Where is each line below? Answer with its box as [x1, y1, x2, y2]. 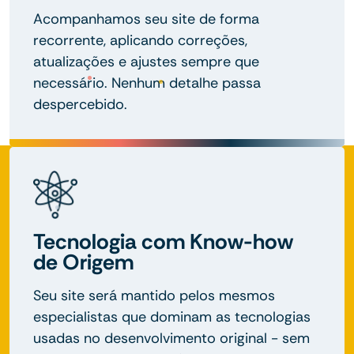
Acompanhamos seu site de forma [33, 9, 259, 28]
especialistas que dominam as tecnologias [33, 307, 311, 326]
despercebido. [33, 94, 127, 114]
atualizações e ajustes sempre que [33, 51, 259, 71]
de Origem [33, 247, 134, 276]
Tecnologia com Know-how [33, 227, 293, 255]
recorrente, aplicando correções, [33, 30, 247, 50]
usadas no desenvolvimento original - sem [33, 328, 310, 348]
